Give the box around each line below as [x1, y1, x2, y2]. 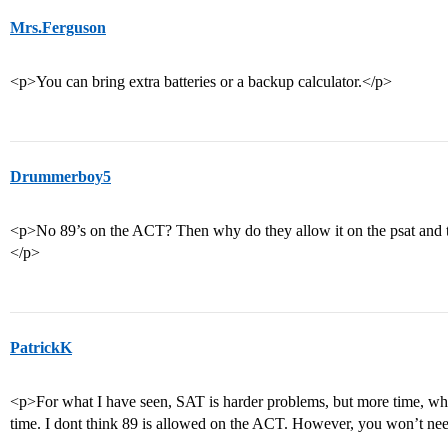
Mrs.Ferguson [10, 19, 106, 36]
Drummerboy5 [10, 168, 111, 185]
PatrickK [10, 339, 72, 356]
